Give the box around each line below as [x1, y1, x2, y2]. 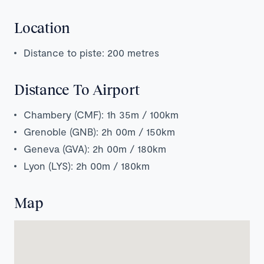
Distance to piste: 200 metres [24, 46, 159, 58]
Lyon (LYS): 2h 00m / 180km [24, 159, 150, 171]
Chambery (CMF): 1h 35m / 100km [24, 108, 179, 120]
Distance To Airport [14, 80, 140, 98]
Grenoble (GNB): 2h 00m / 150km [24, 125, 175, 137]
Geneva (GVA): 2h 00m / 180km [24, 142, 166, 154]
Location [14, 18, 70, 36]
